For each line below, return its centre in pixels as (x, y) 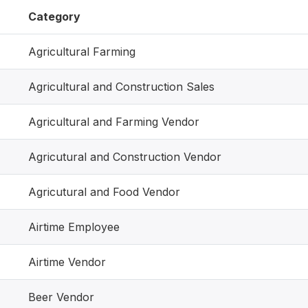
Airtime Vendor (67, 262)
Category (54, 16)
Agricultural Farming (82, 52)
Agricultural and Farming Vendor (114, 122)
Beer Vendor (61, 297)
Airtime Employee (74, 227)
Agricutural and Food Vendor (104, 192)
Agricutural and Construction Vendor (125, 157)
